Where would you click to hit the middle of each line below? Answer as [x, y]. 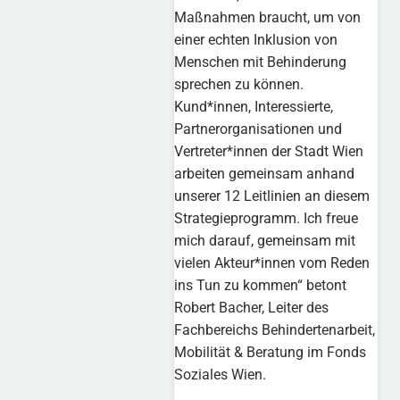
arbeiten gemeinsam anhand [265, 174]
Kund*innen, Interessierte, [254, 107]
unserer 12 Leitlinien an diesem [272, 196]
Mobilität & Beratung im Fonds [271, 353]
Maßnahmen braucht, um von [268, 18]
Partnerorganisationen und [258, 129]
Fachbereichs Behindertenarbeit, [275, 330]
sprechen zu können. [239, 85]
